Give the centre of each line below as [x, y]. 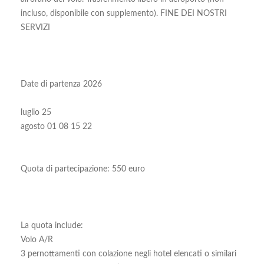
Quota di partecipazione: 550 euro [83, 169]
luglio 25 [36, 113]
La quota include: [52, 226]
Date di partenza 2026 [61, 84]
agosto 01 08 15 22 [56, 127]
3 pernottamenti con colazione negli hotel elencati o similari [128, 254]
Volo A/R [37, 240]
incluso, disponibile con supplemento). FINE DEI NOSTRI [124, 14]
